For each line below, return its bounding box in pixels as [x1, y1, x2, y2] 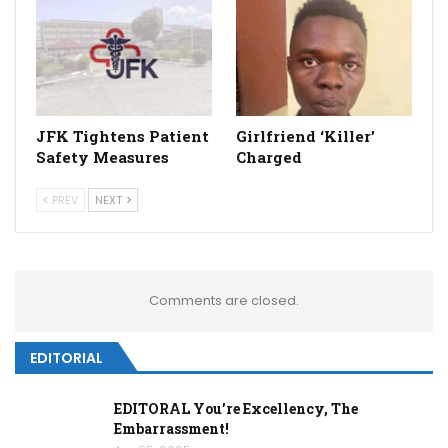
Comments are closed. [149, 291, 299, 311]
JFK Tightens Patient [36, 126, 209, 147]
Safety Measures [36, 147, 169, 168]
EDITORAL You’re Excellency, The [114, 398, 358, 418]
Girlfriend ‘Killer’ [236, 126, 375, 147]
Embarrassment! [114, 418, 229, 438]
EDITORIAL [30, 348, 103, 369]
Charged [236, 147, 302, 168]
